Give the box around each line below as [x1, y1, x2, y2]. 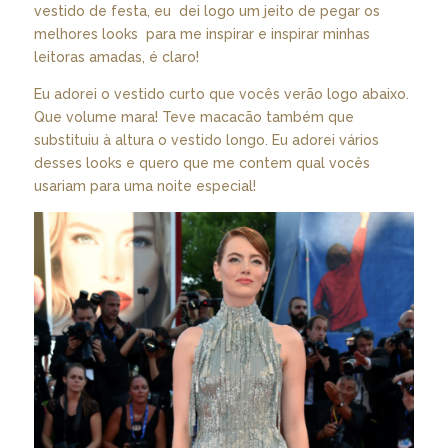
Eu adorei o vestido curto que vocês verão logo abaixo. [33, 86, 409, 102]
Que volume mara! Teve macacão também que [33, 109, 354, 125]
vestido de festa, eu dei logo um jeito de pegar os [33, 3, 380, 19]
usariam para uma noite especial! [33, 178, 256, 194]
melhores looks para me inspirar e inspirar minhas [33, 26, 370, 42]
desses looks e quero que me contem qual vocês [33, 155, 370, 171]
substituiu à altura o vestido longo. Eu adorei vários [33, 132, 379, 148]
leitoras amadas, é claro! [33, 49, 199, 65]
